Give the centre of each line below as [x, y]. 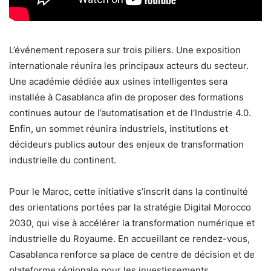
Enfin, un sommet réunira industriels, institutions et [119, 128]
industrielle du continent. [63, 160]
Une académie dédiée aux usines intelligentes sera [118, 81]
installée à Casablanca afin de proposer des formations [126, 97]
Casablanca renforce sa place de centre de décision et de [132, 254]
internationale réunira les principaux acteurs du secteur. [129, 65]
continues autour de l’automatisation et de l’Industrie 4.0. [130, 113]
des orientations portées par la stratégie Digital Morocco [130, 207]
